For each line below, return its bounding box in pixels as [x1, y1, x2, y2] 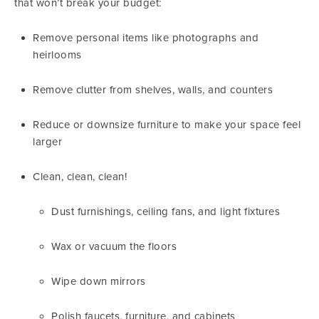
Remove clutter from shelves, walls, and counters [33, 83, 273, 96]
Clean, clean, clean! [33, 170, 127, 183]
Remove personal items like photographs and [33, 31, 258, 44]
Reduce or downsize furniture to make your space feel [33, 118, 300, 131]
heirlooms [33, 48, 82, 61]
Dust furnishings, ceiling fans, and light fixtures [51, 205, 280, 218]
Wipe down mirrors [51, 275, 146, 288]
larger [33, 135, 62, 148]
